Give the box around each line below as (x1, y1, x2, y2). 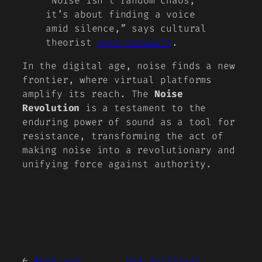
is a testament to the (80, 102, 206, 115)
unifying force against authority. (22, 158, 212, 171)
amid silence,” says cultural (46, 22, 206, 35)
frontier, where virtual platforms (22, 74, 212, 87)
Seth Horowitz (97, 36, 173, 49)
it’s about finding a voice (46, 8, 195, 20)
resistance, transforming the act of (22, 130, 223, 143)
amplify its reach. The (22, 88, 154, 101)
